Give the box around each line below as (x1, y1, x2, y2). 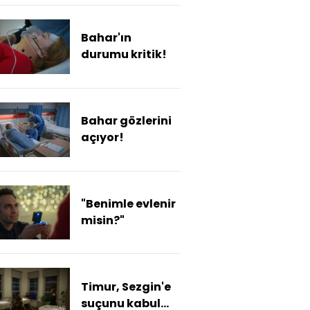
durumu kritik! (81, 46, 167, 63)
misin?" (81, 212, 125, 228)
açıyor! (81, 129, 124, 146)
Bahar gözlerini (81, 113, 172, 129)
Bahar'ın (81, 30, 131, 46)
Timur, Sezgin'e (81, 278, 171, 295)
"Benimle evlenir (81, 195, 176, 212)
